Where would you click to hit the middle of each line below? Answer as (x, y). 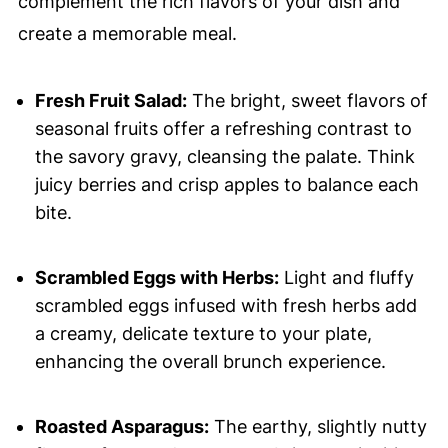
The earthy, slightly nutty (317, 427)
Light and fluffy (346, 278)
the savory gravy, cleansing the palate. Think (224, 157)
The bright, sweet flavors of (307, 101)
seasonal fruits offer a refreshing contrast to (223, 129)
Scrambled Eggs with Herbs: (156, 278)
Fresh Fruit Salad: (110, 101)
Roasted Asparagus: (121, 427)
